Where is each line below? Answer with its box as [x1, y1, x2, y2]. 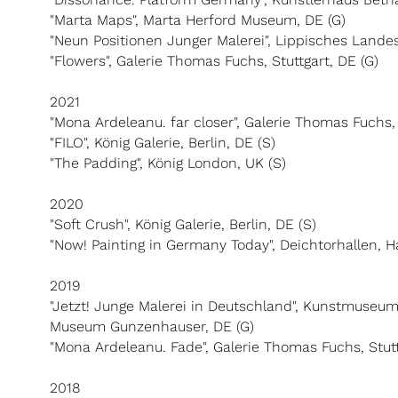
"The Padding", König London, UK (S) [50, 155, 286, 171]
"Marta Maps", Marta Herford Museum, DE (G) [50, 12, 346, 28]
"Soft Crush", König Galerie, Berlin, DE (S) [50, 216, 316, 233]
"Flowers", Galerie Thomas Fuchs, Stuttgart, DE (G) [50, 52, 378, 69]
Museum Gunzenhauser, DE [50, 318, 232, 335]
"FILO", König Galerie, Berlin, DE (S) [50, 134, 275, 151]
